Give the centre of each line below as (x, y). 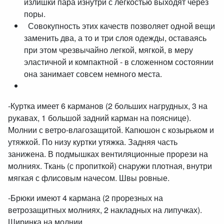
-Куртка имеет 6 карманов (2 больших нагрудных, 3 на (108, 106)
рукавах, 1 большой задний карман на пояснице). (99, 118)
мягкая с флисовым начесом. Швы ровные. (90, 178)
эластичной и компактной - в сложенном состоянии (119, 62)
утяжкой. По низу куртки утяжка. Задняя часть (93, 142)
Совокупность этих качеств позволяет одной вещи (119, 26)
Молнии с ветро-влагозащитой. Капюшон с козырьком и (111, 130)
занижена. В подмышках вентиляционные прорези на (108, 154)
